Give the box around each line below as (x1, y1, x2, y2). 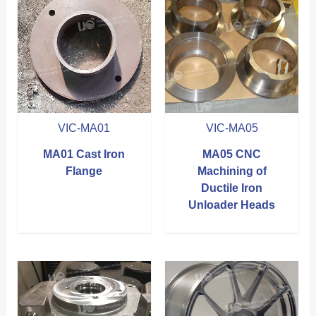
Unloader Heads (188, 198, 276, 211)
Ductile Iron (201, 181, 263, 194)
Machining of (197, 164, 267, 177)
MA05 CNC (202, 147, 262, 160)
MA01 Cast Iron (43, 147, 126, 160)
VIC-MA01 (58, 121, 111, 134)
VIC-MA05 (205, 121, 258, 134)
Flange (66, 164, 103, 177)
